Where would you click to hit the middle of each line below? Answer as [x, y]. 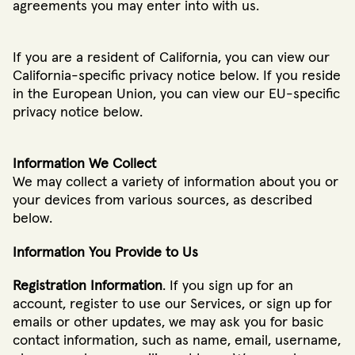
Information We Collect [84, 164]
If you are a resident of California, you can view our [171, 58]
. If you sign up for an [228, 286]
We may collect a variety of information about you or [176, 183]
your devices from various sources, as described [162, 201]
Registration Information [88, 286]
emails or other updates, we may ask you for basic [168, 322]
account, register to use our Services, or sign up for [172, 304]
